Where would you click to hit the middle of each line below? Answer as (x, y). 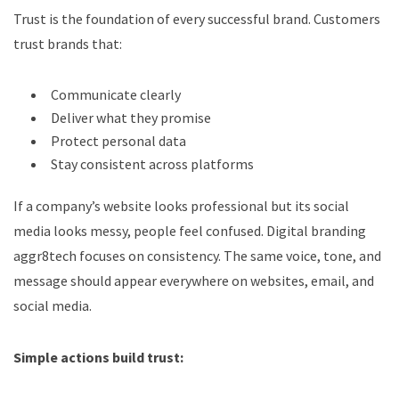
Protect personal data (118, 140)
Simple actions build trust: (98, 357)
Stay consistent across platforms (152, 163)
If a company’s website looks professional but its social (181, 205)
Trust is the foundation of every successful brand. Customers (197, 18)
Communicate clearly (116, 94)
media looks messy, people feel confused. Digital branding (190, 230)
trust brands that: (68, 43)
